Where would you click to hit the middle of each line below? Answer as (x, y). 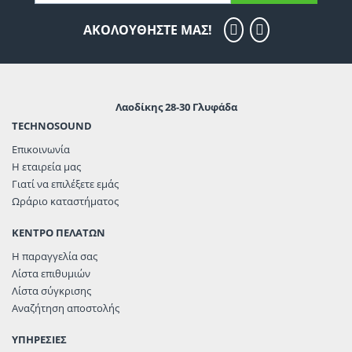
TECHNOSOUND (52, 126)
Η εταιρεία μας (46, 167)
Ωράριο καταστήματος (65, 201)
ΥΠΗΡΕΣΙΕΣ (39, 339)
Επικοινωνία (41, 149)
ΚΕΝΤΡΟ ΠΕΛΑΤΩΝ (59, 233)
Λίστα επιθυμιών (51, 273)
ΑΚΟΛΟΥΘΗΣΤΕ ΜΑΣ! (147, 30)
